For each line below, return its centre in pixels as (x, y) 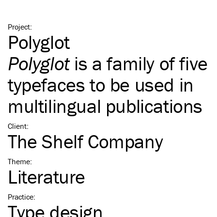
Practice (21, 197)
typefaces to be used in (101, 85)
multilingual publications (105, 106)
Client (17, 126)
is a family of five (139, 63)
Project (19, 27)
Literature (46, 177)
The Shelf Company (85, 141)
